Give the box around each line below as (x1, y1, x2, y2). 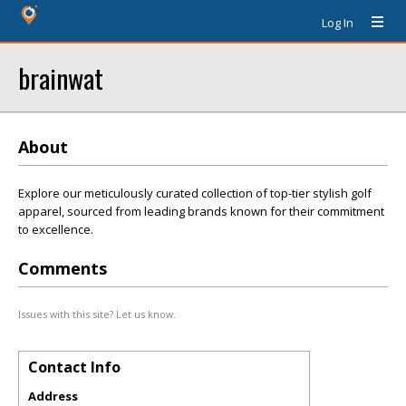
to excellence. (18, 221, 93, 237)
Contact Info (28, 357, 121, 377)
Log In (322, 14, 353, 31)
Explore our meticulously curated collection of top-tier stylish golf (18, 185, 372, 201)
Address (28, 388, 78, 404)
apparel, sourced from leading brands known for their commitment (18, 203, 384, 219)
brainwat (18, 58, 103, 97)
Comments (18, 257, 107, 279)
